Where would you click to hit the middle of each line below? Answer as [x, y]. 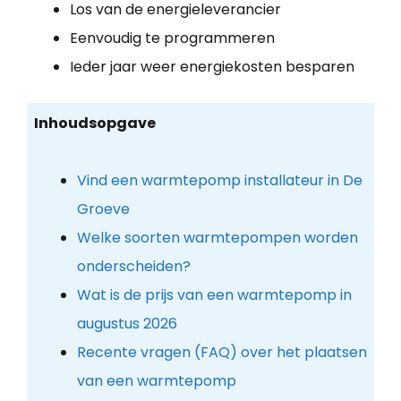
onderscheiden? [133, 267]
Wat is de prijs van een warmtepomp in [214, 295]
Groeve [103, 209]
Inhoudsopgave [94, 124]
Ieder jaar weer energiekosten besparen [212, 66]
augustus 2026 [127, 324]
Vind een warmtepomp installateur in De [219, 181]
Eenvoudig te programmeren [172, 38]
